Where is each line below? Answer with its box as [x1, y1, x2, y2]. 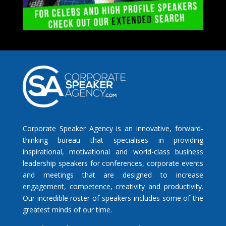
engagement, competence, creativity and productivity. [22, 182, 204, 192]
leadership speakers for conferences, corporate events [22, 158, 204, 168]
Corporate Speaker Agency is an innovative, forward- [22, 124, 204, 134]
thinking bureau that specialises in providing [22, 135, 204, 145]
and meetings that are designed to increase [22, 170, 204, 180]
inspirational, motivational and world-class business [22, 147, 204, 157]
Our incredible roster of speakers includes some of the [22, 193, 204, 203]
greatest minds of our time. [22, 205, 112, 215]
